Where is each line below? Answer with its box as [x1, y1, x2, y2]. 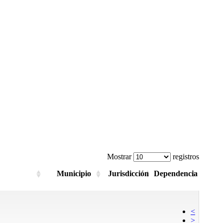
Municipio [56, 169, 91, 178]
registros [171, 152, 199, 161]
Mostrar [107, 152, 133, 161]
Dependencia [154, 169, 198, 178]
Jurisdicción [108, 169, 149, 178]
